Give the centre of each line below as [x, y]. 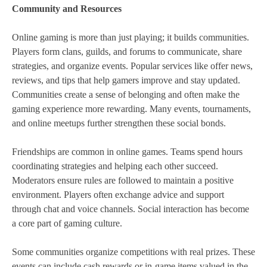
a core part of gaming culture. [67, 223]
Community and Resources [67, 9]
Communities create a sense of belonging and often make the [126, 95]
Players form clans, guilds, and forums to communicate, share [127, 52]
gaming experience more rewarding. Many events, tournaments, [131, 109]
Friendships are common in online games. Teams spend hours [127, 152]
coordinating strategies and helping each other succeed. [115, 166]
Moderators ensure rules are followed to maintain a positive [123, 181]
